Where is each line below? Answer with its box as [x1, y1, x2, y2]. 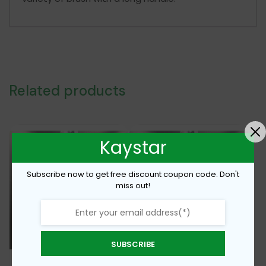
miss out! [116, 180, 150, 191]
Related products [9, 81, 126, 100]
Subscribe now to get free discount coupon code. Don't [27, 169, 239, 180]
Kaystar [99, 135, 167, 160]
